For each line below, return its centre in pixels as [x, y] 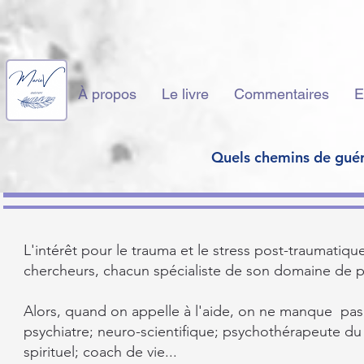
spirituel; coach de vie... [100, 352]
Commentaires [282, 94]
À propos [107, 94]
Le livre [185, 94]
